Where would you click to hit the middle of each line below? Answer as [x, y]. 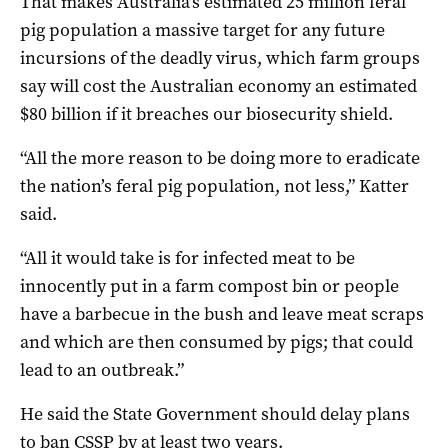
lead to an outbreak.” [102, 370]
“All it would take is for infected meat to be [187, 258]
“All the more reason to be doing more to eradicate [220, 158]
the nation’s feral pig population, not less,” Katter [214, 186]
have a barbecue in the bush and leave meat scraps [222, 314]
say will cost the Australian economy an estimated [218, 86]
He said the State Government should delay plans [215, 414]
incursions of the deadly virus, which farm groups [220, 58]
